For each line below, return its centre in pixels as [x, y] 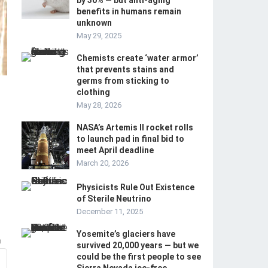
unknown [94, 23]
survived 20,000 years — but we [138, 245]
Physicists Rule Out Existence [135, 187]
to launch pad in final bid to [130, 139]
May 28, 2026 [99, 105]
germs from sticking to [123, 81]
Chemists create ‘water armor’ [138, 58]
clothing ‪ [94, 92]
